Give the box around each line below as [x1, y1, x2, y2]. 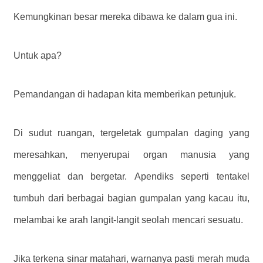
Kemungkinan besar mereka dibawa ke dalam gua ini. [14, 12, 237, 22]
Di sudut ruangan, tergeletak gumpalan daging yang [14, 128, 249, 139]
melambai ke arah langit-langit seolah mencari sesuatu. [14, 215, 243, 225]
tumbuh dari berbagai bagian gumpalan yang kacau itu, [14, 193, 249, 204]
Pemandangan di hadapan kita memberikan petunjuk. [14, 89, 236, 100]
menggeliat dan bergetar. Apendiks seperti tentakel [14, 171, 249, 182]
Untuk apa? [14, 50, 62, 61]
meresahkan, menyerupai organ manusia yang [14, 150, 249, 160]
